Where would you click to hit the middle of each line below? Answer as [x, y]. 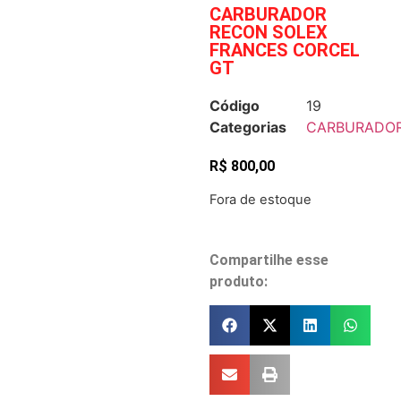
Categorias [248, 127]
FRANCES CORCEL [285, 50]
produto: [239, 281]
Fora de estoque [260, 200]
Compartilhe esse [269, 260]
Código [235, 106]
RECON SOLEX [269, 32]
